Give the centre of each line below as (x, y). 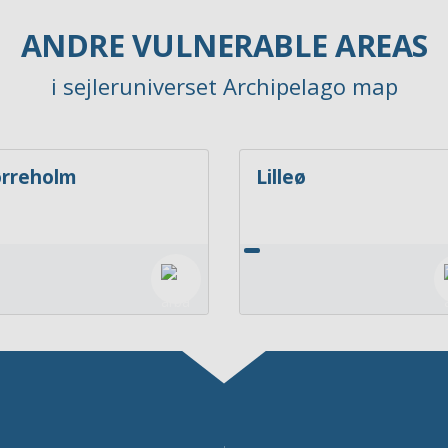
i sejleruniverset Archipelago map (224, 85)
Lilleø (281, 176)
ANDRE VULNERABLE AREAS (224, 45)
